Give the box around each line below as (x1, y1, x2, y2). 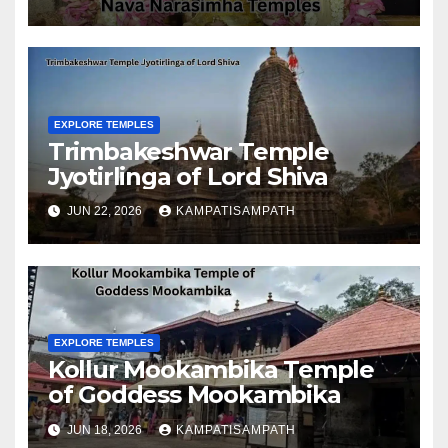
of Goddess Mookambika (47, 380, 341, 410)
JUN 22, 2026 (63, 204, 145, 219)
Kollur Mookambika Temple (47, 355, 374, 385)
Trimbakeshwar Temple (47, 136, 329, 166)
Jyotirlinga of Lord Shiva (47, 161, 328, 191)
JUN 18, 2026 (63, 422, 145, 437)
